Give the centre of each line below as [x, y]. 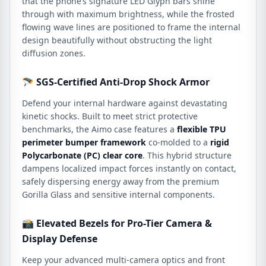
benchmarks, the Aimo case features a [99, 129]
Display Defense [60, 239]
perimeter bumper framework [84, 142]
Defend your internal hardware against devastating [125, 103]
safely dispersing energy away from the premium [121, 181]
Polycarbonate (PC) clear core [82, 155]
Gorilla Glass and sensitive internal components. [118, 194]
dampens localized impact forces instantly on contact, [129, 168]
